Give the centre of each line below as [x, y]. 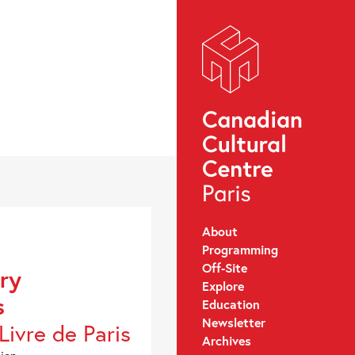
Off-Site [224, 267]
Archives [226, 340]
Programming [240, 249]
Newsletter [233, 322]
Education [231, 303]
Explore [223, 285]
